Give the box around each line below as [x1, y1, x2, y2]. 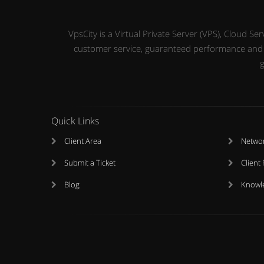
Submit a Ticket [64, 158, 115, 168]
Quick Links [51, 114, 99, 127]
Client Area [64, 136, 101, 146]
